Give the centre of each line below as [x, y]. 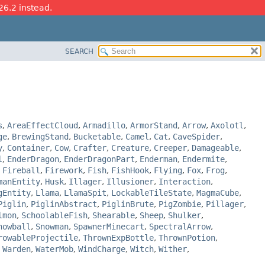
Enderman [159, 159]
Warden [17, 249]
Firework [64, 170]
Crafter [90, 148]
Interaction [185, 181]
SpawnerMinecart [109, 226]
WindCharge [102, 249]
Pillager [225, 204]
